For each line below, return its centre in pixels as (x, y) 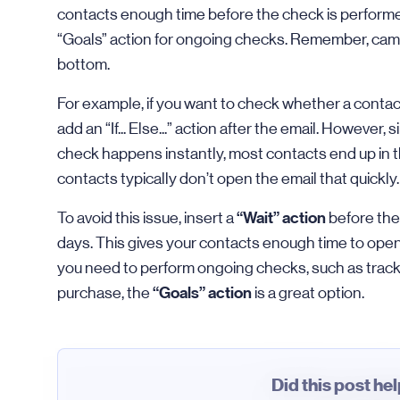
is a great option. (308, 293)
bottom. (83, 64)
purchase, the (105, 293)
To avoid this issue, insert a (147, 218)
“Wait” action (281, 218)
